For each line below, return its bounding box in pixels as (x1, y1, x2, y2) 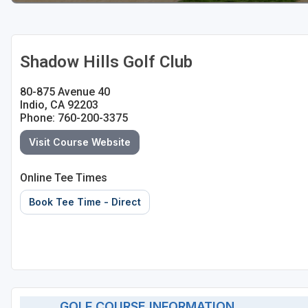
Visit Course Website (29, 136, 131, 148)
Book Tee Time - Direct (29, 196, 141, 208)
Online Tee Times (20, 171, 107, 185)
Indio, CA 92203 (20, 98, 98, 112)
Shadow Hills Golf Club (20, 52, 192, 72)
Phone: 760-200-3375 (20, 111, 128, 125)
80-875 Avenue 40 (20, 85, 110, 99)
